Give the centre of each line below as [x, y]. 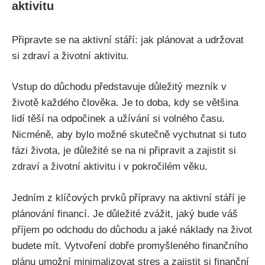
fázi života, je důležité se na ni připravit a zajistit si [124, 151]
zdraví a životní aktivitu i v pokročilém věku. [110, 167]
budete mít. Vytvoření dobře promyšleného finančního [130, 245]
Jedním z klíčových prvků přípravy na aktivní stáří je [129, 198]
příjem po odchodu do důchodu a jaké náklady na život [132, 230]
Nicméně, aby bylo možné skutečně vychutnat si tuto [129, 135]
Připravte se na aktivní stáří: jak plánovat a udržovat [128, 40]
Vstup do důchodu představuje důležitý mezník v [119, 87]
